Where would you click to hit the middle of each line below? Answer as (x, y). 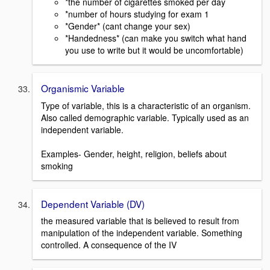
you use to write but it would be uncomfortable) (154, 50)
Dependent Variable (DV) (93, 203)
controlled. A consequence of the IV (109, 245)
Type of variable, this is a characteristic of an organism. (146, 105)
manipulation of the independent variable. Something (142, 233)
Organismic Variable (83, 88)
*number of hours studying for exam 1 (137, 14)
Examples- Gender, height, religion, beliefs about (134, 153)
